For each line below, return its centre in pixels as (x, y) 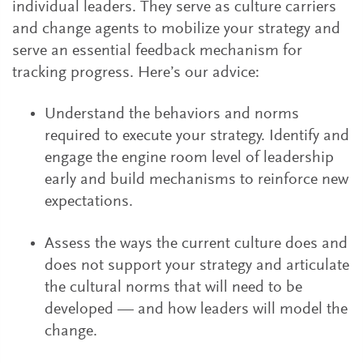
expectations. (89, 202)
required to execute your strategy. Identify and (197, 136)
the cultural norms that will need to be (173, 288)
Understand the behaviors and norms (172, 114)
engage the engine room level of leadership (189, 158)
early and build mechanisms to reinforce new (196, 180)
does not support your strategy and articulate (197, 266)
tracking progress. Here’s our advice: (136, 73)
